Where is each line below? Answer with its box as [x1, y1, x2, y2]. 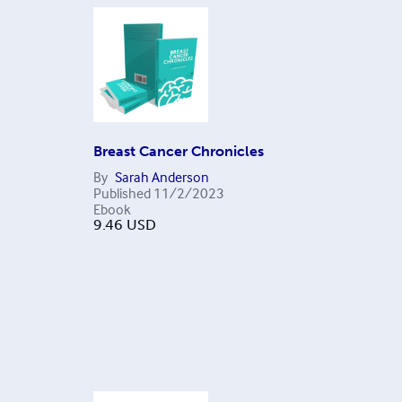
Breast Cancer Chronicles [92, 143, 264, 160]
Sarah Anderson [114, 168, 209, 186]
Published [92, 184, 151, 202]
